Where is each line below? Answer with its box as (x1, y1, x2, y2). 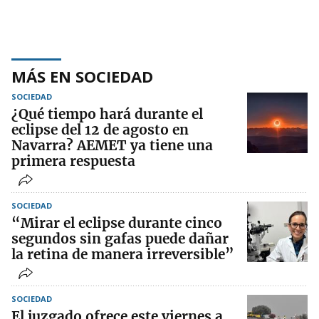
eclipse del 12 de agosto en (11, 121, 189, 139)
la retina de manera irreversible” (11, 246, 234, 263)
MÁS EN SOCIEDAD (11, 66, 153, 88)
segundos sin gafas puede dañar (11, 230, 229, 248)
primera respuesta (11, 152, 135, 170)
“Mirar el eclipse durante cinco (11, 214, 222, 232)
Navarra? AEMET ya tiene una (11, 137, 213, 155)
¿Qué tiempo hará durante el (11, 105, 203, 123)
